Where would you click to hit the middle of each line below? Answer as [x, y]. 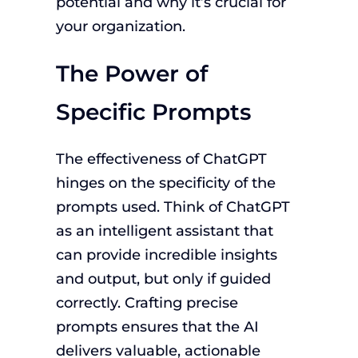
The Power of [131, 73]
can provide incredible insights [166, 255]
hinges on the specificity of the [165, 183]
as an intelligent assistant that [164, 231]
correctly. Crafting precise [147, 303]
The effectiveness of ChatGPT [161, 159]
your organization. [120, 26]
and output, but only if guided [163, 279]
